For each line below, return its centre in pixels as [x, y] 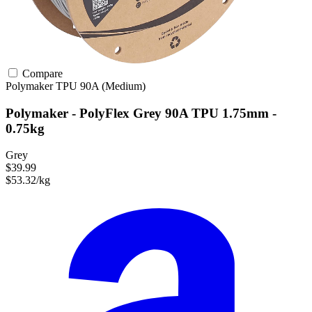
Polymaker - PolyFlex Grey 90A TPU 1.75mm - [141, 113]
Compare [41, 73]
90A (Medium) [113, 86]
